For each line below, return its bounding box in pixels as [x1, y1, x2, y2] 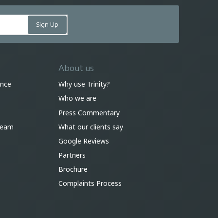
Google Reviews [58, 136, 109, 145]
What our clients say [58, 122, 123, 131]
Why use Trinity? [58, 79, 110, 89]
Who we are [58, 93, 96, 103]
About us [58, 63, 94, 73]
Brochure [58, 164, 88, 174]
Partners [58, 150, 86, 160]
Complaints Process [58, 179, 122, 188]
